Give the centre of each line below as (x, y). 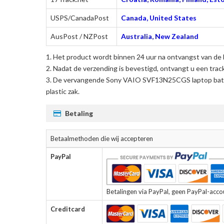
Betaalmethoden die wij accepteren (102, 139)
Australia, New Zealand (160, 36)
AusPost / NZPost (79, 36)
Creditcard (68, 209)
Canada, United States (159, 18)
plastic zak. (63, 91)
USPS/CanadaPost (80, 18)
